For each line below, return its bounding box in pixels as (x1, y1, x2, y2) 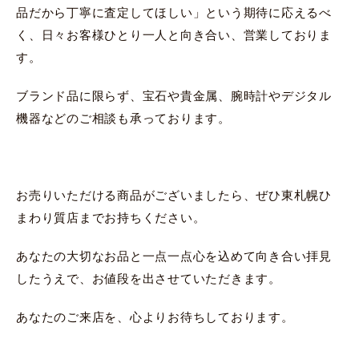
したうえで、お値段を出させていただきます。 (16, 271, 281, 285)
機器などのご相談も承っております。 (16, 111, 231, 125)
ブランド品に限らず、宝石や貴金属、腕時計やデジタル (16, 88, 332, 103)
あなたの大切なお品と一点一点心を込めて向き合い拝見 (16, 248, 332, 263)
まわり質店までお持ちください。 (16, 210, 206, 224)
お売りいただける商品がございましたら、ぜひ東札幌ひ (16, 188, 332, 202)
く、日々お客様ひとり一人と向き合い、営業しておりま (16, 27, 332, 42)
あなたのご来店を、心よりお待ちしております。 (16, 309, 294, 324)
